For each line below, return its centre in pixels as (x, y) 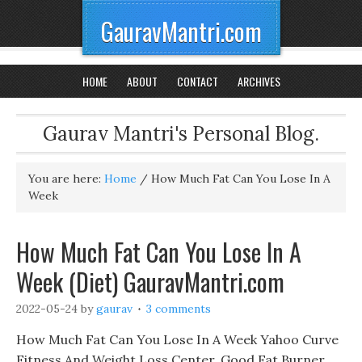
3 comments (179, 309)
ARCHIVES (259, 81)
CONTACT (197, 81)
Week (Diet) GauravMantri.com (150, 282)
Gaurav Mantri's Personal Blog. (181, 134)
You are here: (66, 179)
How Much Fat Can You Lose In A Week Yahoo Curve (177, 339)
